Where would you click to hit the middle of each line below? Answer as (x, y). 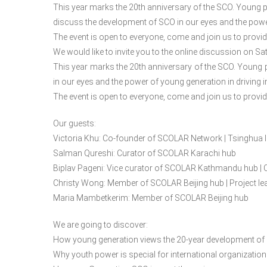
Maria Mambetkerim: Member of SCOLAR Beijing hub (151, 198)
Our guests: (74, 124)
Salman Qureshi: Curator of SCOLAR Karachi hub (145, 153)
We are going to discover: (100, 225)
